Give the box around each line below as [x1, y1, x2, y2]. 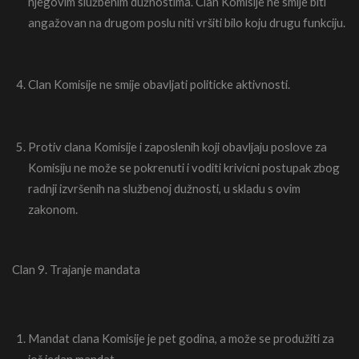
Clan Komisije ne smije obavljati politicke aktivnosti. [28, 77, 290, 92]
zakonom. [28, 201, 78, 216]
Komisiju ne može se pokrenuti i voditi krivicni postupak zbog [28, 159, 340, 175]
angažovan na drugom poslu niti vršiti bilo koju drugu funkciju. [28, 14, 345, 30]
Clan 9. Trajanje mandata [12, 262, 140, 277]
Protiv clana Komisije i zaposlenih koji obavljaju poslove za [28, 139, 327, 154]
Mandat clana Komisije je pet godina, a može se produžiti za [28, 330, 334, 345]
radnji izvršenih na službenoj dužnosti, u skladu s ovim [28, 180, 301, 196]
